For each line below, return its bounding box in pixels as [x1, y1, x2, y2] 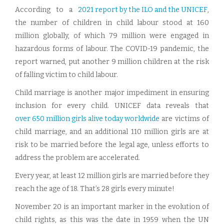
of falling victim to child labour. [15, 70, 118, 79]
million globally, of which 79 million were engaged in [15, 31, 209, 40]
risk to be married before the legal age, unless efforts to [15, 140, 209, 149]
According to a [15, 5, 78, 14]
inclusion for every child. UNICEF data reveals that [15, 101, 209, 110]
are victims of [159, 114, 209, 123]
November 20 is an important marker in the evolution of [15, 202, 209, 211]
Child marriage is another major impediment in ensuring [15, 88, 209, 97]
